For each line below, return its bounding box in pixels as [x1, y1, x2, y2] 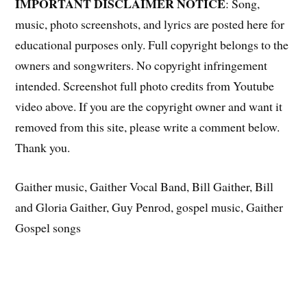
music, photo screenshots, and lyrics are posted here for [15, 15, 285, 32]
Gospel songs [15, 219, 82, 236]
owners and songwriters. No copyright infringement [15, 56, 268, 73]
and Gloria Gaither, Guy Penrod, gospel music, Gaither [15, 198, 284, 215]
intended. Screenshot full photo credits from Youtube [15, 77, 275, 94]
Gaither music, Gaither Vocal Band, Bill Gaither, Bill [15, 177, 274, 195]
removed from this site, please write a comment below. [15, 118, 280, 135]
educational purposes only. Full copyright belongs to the [15, 36, 289, 53]
